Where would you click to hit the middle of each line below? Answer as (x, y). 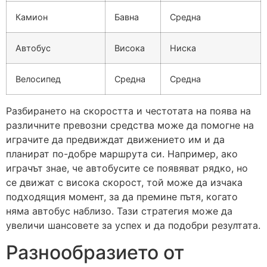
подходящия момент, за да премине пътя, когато (122, 197)
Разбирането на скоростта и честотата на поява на (128, 111)
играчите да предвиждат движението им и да (115, 140)
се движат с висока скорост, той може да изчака (124, 183)
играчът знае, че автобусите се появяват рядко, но (127, 168)
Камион (32, 17)
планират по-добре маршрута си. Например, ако (122, 154)
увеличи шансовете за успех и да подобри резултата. (133, 226)
